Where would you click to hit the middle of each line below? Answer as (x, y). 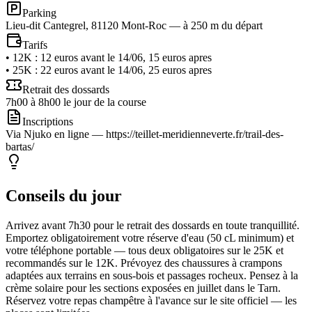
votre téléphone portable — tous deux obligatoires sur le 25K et (145, 251)
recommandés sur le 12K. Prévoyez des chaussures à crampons (144, 263)
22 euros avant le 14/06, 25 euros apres (126, 70)
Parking (39, 13)
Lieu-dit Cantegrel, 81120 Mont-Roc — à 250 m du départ (134, 26)
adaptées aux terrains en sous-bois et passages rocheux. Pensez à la (152, 276)
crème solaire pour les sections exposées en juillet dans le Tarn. (143, 288)
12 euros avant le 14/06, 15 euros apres (126, 58)
